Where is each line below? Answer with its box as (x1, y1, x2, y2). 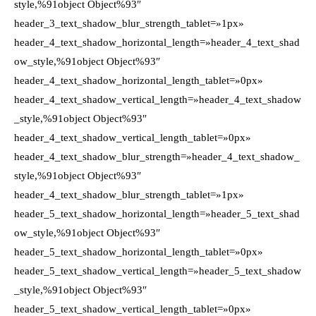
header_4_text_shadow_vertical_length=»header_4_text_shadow (14, 94, 301, 105)
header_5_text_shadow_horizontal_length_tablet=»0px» (14, 246, 263, 257)
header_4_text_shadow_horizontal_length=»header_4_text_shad (14, 37, 300, 48)
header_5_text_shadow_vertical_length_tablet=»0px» (14, 303, 251, 315)
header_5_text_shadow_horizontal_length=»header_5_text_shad (14, 208, 300, 219)
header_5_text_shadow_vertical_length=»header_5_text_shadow (14, 265, 301, 276)
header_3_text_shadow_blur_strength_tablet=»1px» (14, 18, 244, 29)
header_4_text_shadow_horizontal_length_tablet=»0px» (14, 75, 263, 86)
